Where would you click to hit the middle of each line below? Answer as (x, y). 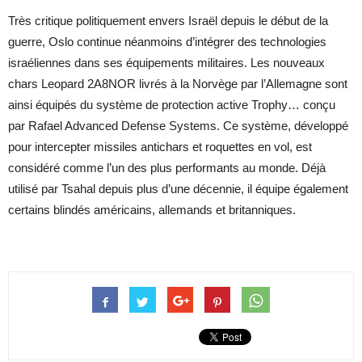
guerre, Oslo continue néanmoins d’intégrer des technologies (167, 41)
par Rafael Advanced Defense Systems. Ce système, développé (178, 125)
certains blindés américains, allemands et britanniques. (152, 209)
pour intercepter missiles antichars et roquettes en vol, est (160, 146)
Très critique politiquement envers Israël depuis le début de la (168, 20)
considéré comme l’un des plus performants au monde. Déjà (167, 167)
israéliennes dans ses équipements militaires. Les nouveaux (166, 62)
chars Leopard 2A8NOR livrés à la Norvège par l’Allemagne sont (178, 83)
